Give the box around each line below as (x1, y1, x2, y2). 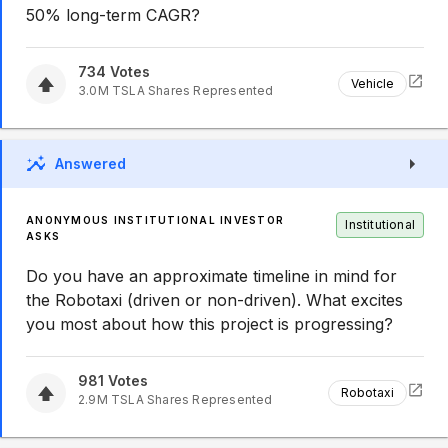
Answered (55, 155, 126, 172)
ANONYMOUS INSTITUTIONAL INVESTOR (26, 214, 284, 226)
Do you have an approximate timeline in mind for (26, 266, 397, 286)
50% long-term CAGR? (26, 5, 200, 25)
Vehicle (351, 76, 394, 91)
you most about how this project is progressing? (26, 314, 393, 334)
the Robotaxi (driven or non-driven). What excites (26, 290, 403, 310)
